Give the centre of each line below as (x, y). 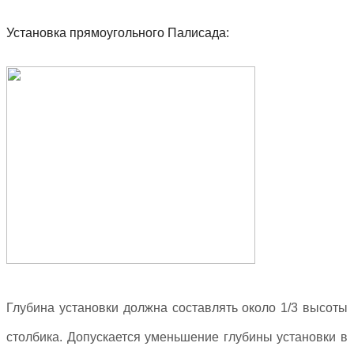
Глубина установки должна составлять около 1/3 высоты (177, 307)
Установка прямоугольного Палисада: (118, 32)
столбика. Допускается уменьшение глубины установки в (177, 337)
